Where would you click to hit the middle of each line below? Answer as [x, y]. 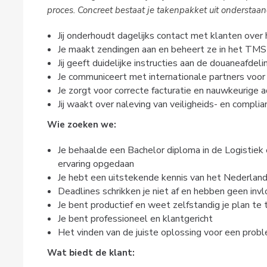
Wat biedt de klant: [91, 252]
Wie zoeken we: [81, 124]
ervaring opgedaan [96, 164]
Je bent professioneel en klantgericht [135, 218]
